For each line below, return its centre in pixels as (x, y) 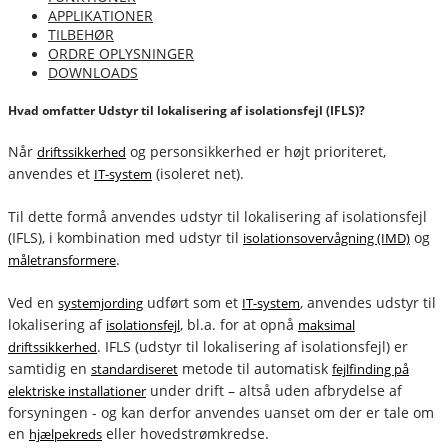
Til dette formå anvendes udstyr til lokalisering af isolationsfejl (217, 216)
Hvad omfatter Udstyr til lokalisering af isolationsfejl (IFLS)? (186, 111)
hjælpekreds (65, 433)
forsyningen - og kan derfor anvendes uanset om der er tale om (221, 412)
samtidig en (49, 368)
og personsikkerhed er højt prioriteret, (256, 151)
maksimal (326, 324)
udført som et (192, 302)
